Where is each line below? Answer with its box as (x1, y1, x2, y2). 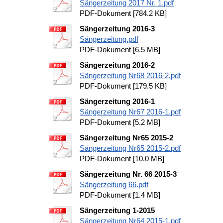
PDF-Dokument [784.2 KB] (80, 9, 167, 17)
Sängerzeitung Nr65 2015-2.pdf (80, 144, 181, 152)
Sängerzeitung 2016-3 (80, 24, 155, 33)
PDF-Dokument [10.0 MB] (80, 154, 164, 163)
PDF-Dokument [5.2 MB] (80, 118, 160, 126)
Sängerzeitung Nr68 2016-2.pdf (80, 71, 181, 80)
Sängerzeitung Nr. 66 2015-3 (80, 170, 177, 178)
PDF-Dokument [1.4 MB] (80, 191, 160, 199)
